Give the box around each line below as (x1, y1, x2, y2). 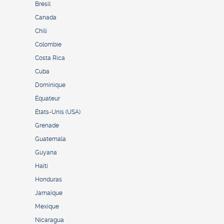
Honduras (35, 176, 62, 183)
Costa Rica (35, 54, 65, 62)
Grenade (35, 122, 59, 129)
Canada (35, 14, 56, 21)
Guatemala (35, 135, 66, 143)
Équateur (35, 95, 60, 102)
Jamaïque (35, 189, 62, 197)
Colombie (35, 41, 61, 48)
